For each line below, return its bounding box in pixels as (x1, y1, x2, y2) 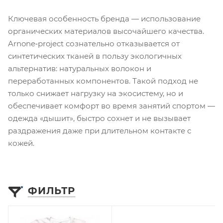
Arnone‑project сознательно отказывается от (8, 38, 180, 48)
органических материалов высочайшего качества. (8, 26, 204, 36)
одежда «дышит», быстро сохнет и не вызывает (8, 113, 191, 123)
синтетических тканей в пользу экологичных (8, 51, 182, 61)
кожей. (8, 138, 34, 148)
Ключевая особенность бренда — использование (8, 13, 201, 23)
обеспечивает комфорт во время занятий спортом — (8, 101, 215, 111)
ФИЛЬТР (28, 184, 75, 197)
